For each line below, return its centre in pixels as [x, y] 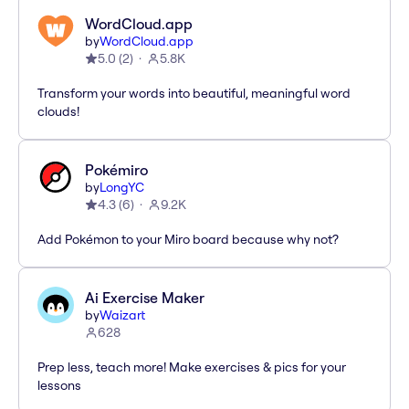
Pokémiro [116, 170]
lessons [59, 386]
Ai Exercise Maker [145, 298]
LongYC [122, 188]
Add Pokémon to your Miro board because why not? [188, 240]
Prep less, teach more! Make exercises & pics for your [192, 367]
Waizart [122, 315]
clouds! [58, 112]
